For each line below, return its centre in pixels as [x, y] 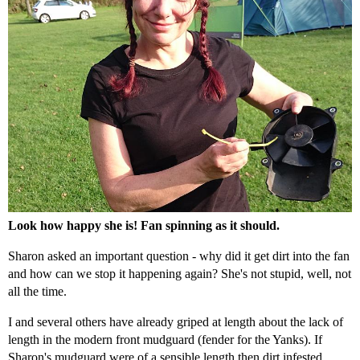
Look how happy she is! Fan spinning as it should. [144, 225]
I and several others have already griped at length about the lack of [176, 321]
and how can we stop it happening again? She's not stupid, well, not [180, 273]
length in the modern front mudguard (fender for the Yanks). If [165, 339]
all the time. [37, 291]
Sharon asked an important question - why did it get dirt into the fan [179, 256]
